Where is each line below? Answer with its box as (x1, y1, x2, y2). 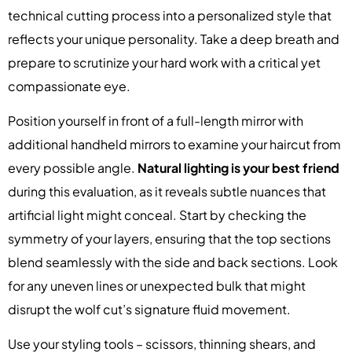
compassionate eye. (8, 77, 130, 94)
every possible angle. (8, 159, 137, 177)
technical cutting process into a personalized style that (8, 6, 332, 24)
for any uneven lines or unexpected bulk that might (8, 277, 306, 295)
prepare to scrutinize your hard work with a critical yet (8, 53, 321, 71)
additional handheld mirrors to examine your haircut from (8, 136, 341, 153)
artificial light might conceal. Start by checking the (8, 207, 306, 224)
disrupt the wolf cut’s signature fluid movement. (8, 301, 291, 318)
